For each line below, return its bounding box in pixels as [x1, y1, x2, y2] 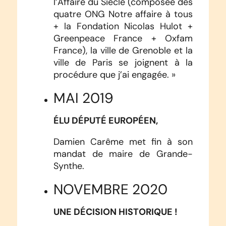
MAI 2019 [53, 89, 114, 106]
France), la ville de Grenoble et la [53, 44, 193, 56]
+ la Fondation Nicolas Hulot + [53, 20, 193, 32]
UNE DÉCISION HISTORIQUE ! [53, 205, 178, 217]
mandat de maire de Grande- [53, 148, 193, 159]
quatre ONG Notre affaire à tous [53, 8, 193, 20]
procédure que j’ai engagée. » [53, 69, 176, 80]
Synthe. [53, 160, 84, 172]
